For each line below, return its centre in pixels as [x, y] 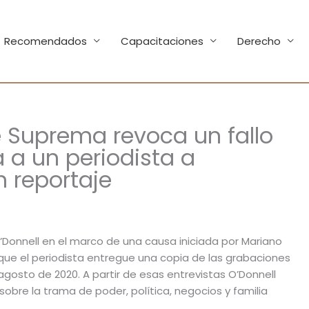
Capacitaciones [162, 41]
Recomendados [46, 41]
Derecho [259, 41]
